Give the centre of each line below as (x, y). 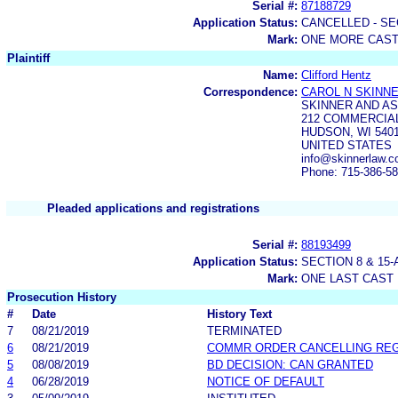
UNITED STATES (346, 145)
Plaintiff (28, 58)
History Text (239, 314)
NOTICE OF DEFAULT (266, 381)
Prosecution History (62, 297)
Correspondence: (251, 92)
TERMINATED (244, 330)
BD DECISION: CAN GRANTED (290, 364)
